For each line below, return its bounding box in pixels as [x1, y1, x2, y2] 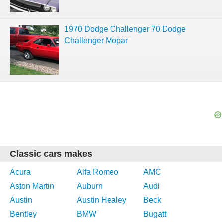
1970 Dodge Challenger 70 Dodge [64, 25, 186, 33]
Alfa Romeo [76, 168, 118, 176]
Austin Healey [76, 196, 126, 204]
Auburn [76, 182, 103, 190]
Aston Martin [10, 182, 54, 190]
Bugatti [143, 210, 168, 218]
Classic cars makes [10, 149, 92, 159]
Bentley [10, 210, 37, 218]
